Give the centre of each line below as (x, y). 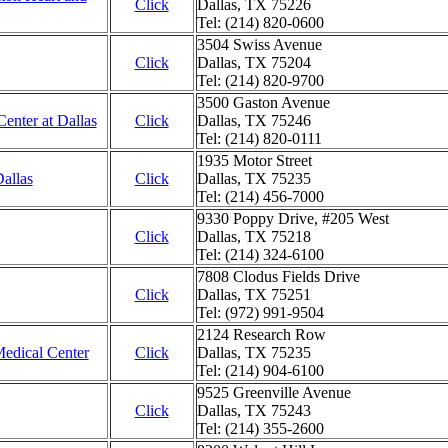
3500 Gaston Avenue (263, 102)
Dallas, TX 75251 (253, 294)
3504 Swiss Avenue (259, 44)
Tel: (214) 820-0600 (260, 22)
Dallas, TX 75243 (253, 410)
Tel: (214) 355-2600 (260, 428)
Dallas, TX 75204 (253, 62)
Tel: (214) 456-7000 (260, 196)
